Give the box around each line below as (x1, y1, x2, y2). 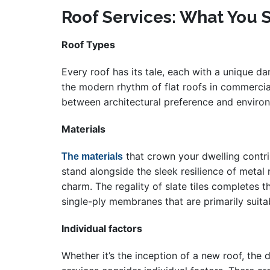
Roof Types (61, 39, 115, 51)
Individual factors (61, 222, 142, 235)
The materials (61, 151, 123, 162)
